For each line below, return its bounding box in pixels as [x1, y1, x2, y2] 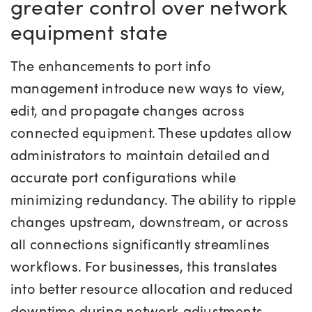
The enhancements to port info [10, 55, 211, 76]
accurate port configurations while [10, 166, 236, 187]
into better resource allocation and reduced [10, 278, 293, 299]
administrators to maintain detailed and [10, 144, 270, 165]
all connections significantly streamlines [10, 233, 270, 254]
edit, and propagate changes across [10, 100, 244, 120]
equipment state [10, 16, 174, 47]
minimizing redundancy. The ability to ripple [10, 189, 296, 210]
